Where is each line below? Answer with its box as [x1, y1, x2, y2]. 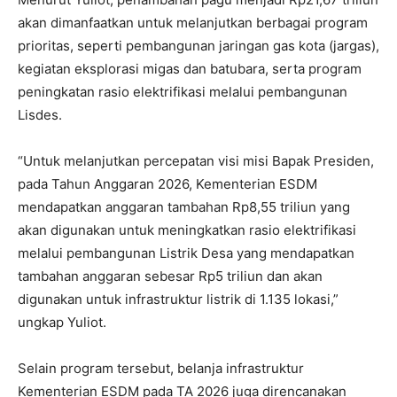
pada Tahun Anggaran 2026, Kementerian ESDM [18, 175, 317, 192]
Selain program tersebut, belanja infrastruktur [18, 359, 304, 377]
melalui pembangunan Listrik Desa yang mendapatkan [18, 244, 354, 261]
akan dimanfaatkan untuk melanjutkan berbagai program [18, 13, 368, 31]
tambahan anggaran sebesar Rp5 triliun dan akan [18, 267, 323, 284]
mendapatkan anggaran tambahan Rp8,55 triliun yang [18, 198, 350, 215]
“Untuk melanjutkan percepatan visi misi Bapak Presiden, [18, 152, 374, 169]
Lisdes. [18, 105, 62, 123]
